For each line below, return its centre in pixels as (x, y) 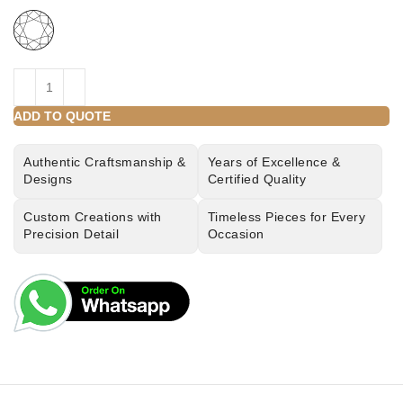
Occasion (236, 234)
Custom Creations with (93, 217)
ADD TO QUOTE (62, 116)
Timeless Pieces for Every (287, 217)
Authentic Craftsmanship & (105, 162)
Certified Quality (257, 179)
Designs (48, 179)
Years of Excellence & (274, 162)
